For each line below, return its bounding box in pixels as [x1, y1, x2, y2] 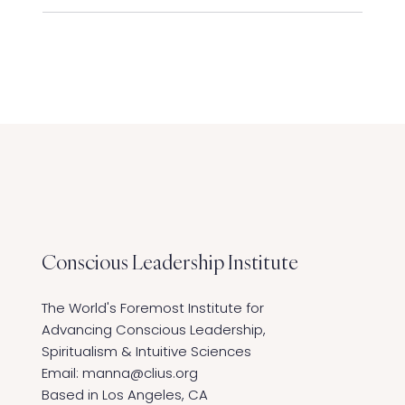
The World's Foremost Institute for [41, 298, 264, 318]
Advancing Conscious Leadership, [41, 320, 266, 340]
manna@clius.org [81, 363, 198, 383]
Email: [41, 363, 82, 383]
